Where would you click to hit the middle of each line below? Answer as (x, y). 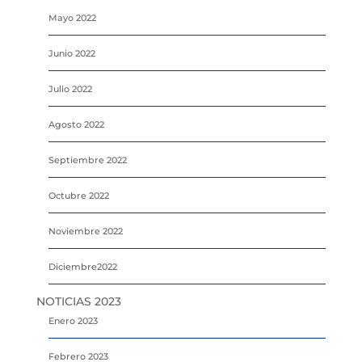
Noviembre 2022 (85, 231)
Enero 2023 (73, 320)
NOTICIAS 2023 (78, 301)
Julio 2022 (70, 88)
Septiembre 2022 (87, 160)
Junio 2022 (72, 53)
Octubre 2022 (78, 195)
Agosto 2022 (76, 124)
